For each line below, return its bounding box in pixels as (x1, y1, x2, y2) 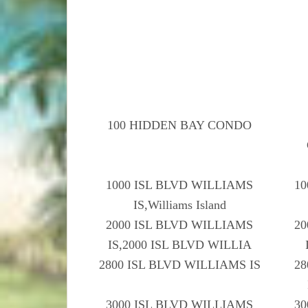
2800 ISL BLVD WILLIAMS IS (98, 257, 261, 272)
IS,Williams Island (133, 197, 226, 212)
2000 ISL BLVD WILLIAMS (106, 217, 254, 232)
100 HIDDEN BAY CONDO (107, 118, 252, 132)
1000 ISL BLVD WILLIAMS (106, 177, 254, 192)
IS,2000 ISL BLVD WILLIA (107, 237, 252, 252)
